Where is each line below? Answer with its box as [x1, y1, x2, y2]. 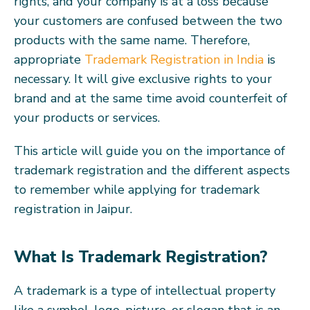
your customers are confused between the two [14, 12, 282, 29]
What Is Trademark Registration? [14, 245, 268, 268]
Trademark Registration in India [84, 51, 264, 68]
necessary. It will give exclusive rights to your [14, 70, 272, 87]
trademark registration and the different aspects [14, 161, 290, 179]
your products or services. [14, 109, 160, 126]
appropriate [14, 51, 84, 68]
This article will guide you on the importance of [14, 142, 285, 159]
